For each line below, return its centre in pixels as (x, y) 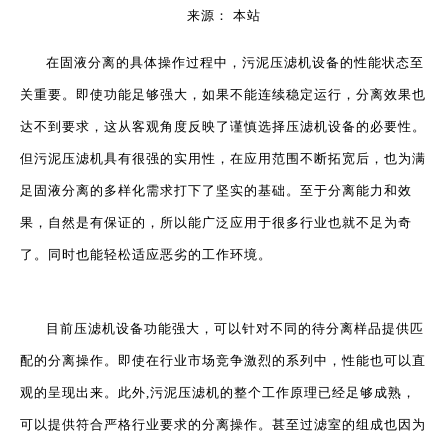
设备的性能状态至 (368, 62)
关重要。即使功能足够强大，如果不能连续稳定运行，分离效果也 (223, 94)
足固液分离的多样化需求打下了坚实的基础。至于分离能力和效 (216, 190)
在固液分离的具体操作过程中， (144, 62)
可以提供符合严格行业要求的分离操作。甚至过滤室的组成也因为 (223, 424)
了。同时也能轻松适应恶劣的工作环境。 (146, 254)
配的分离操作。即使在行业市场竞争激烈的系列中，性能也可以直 (223, 360)
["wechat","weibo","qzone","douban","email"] (164, 52)
